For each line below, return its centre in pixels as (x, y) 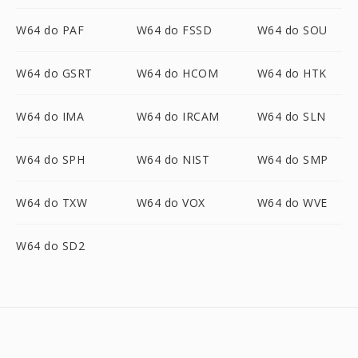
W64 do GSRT (54, 73)
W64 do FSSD (174, 30)
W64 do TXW (52, 203)
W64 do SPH (50, 159)
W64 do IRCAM (178, 116)
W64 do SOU (292, 30)
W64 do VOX (171, 203)
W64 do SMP (292, 159)
